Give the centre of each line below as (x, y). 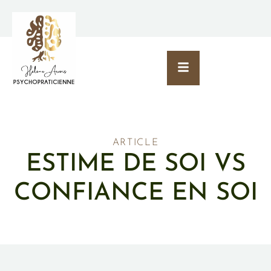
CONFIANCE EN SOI (135, 194)
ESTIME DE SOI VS (135, 165)
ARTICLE (135, 143)
